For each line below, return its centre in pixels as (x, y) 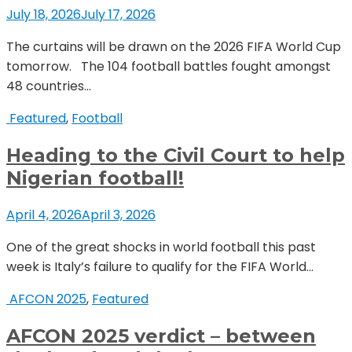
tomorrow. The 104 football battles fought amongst (169, 67)
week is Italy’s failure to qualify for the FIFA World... (160, 267)
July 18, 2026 (44, 15)
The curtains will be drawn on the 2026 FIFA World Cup (174, 47)
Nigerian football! (95, 178)
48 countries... (49, 86)
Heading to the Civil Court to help (176, 156)
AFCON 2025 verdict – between (161, 336)
